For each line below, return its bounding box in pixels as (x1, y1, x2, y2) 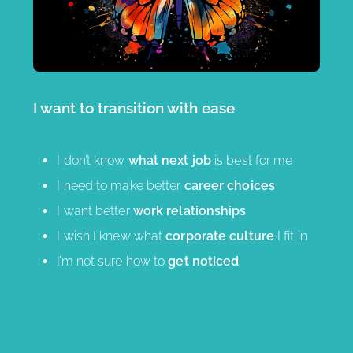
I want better (57, 203, 133, 219)
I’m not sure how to (57, 254, 169, 269)
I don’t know (57, 153, 128, 169)
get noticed (168, 254, 240, 269)
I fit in (273, 229, 307, 244)
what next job (128, 153, 215, 169)
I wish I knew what (57, 229, 166, 244)
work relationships (132, 203, 247, 219)
